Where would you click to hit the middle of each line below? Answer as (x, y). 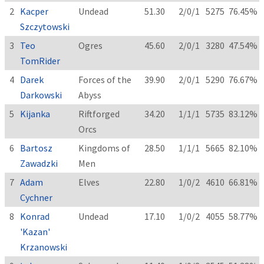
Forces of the (105, 80)
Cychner (37, 198)
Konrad (35, 217)
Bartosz (37, 148)
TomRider (40, 61)
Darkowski (41, 95)
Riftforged (99, 114)
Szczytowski (45, 27)
